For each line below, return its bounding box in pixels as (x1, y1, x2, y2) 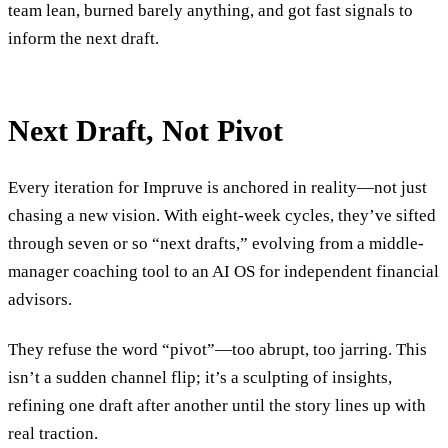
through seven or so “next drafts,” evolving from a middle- (8, 234, 424, 254)
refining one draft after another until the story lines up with (8, 395, 426, 415)
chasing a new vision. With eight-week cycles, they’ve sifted (8, 206, 436, 226)
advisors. (8, 290, 72, 310)
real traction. (8, 423, 98, 443)
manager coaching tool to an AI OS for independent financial (8, 262, 439, 282)
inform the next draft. (8, 29, 159, 49)
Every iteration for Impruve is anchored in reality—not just (8, 178, 427, 198)
